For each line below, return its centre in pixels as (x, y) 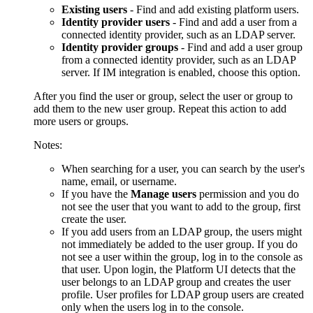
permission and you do (248, 194)
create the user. (94, 219)
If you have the (96, 194)
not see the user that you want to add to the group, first (181, 207)
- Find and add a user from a (233, 22)
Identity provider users (116, 22)
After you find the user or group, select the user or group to (163, 96)
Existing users (94, 10)
